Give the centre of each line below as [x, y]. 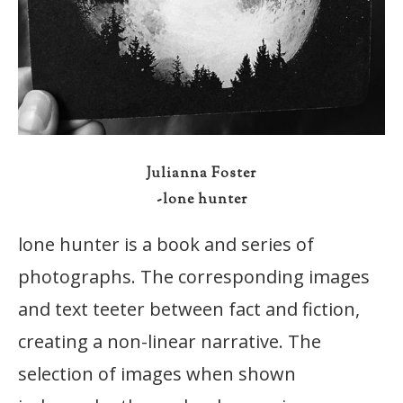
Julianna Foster [201, 174]
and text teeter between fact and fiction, [189, 309]
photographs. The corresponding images [194, 276]
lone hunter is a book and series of [166, 244]
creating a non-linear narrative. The [170, 341]
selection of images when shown [157, 373]
